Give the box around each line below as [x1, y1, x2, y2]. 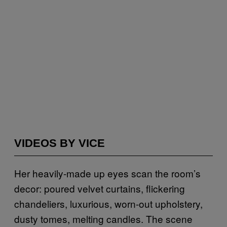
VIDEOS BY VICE [14, 137, 105, 149]
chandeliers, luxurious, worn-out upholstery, [14, 197, 203, 210]
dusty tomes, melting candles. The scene [14, 212, 193, 225]
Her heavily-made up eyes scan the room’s [14, 166, 201, 180]
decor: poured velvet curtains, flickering [14, 181, 185, 195]
